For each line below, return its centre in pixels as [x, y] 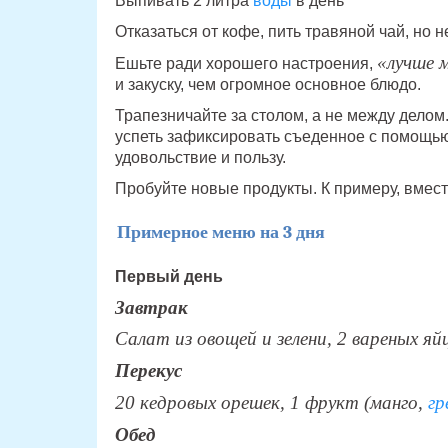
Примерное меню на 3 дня [220, 233]
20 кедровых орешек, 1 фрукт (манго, [268, 402]
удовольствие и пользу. [200, 158]
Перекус [148, 370]
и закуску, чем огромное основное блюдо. [267, 85]
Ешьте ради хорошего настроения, [245, 64]
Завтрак [151, 307]
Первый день [168, 276]
